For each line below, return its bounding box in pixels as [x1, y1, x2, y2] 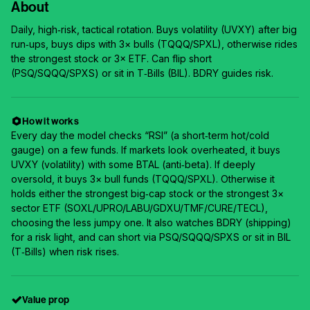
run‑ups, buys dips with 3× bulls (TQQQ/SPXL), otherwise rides [11, 38, 298, 50]
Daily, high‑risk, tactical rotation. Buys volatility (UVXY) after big [11, 24, 297, 35]
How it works [22, 115, 80, 127]
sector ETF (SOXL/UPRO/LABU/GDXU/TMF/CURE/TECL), [11, 202, 268, 214]
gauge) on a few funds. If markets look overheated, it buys [11, 144, 280, 156]
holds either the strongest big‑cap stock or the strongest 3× [11, 188, 284, 199]
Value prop [22, 293, 70, 306]
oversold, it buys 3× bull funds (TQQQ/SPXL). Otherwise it [11, 173, 275, 185]
